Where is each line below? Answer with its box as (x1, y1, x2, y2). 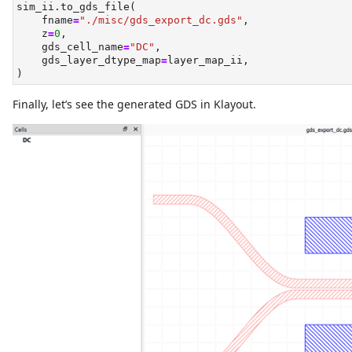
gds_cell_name (16, 41, 123, 53)
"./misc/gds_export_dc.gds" (79, 14, 243, 27)
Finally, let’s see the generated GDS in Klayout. (13, 97, 256, 112)
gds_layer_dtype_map (16, 54, 161, 67)
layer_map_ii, (167, 54, 249, 67)
